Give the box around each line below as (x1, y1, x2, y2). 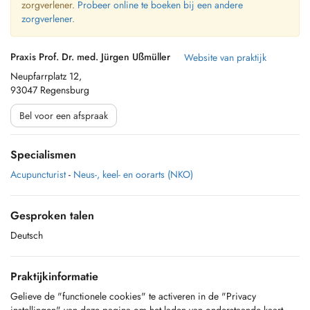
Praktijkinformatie (10, 268, 98, 284)
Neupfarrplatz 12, (10, 69, 82, 83)
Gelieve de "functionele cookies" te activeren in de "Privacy (10, 289, 256, 303)
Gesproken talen (10, 208, 94, 224)
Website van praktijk (184, 51, 266, 64)
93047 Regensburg (10, 83, 89, 97)
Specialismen (10, 147, 76, 163)
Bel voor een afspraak (19, 109, 108, 122)
